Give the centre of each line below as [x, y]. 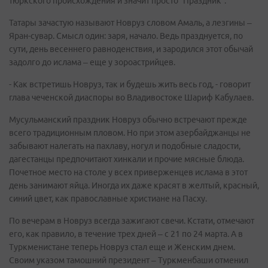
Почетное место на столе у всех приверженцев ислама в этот [128, 172]
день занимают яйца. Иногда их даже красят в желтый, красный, [134, 185]
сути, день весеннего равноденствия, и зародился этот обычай [131, 49]
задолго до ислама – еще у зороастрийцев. [92, 62]
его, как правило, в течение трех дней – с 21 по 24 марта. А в [126, 234]
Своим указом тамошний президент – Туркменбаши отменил [129, 260]
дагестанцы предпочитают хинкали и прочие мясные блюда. [127, 159]
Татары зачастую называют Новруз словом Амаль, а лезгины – [130, 23]
